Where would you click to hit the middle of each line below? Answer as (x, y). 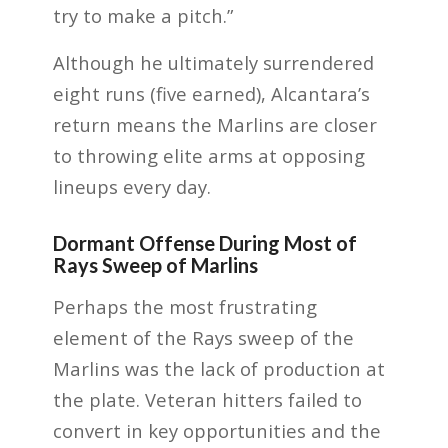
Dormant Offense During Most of (204, 242)
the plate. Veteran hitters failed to (207, 400)
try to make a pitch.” (142, 16)
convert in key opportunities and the (216, 431)
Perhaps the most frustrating (184, 307)
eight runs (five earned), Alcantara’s (211, 93)
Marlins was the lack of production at (218, 369)
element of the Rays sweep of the (203, 338)
